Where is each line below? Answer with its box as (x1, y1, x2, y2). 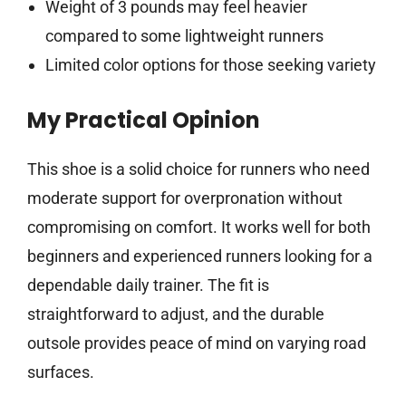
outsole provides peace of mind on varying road (27, 333, 366, 353)
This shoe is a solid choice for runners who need (27, 159, 370, 179)
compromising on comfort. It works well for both (27, 217, 371, 237)
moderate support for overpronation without (27, 188, 343, 208)
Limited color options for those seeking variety (44, 55, 376, 75)
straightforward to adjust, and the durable (27, 304, 324, 324)
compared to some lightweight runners (44, 26, 324, 46)
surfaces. (27, 362, 94, 382)
